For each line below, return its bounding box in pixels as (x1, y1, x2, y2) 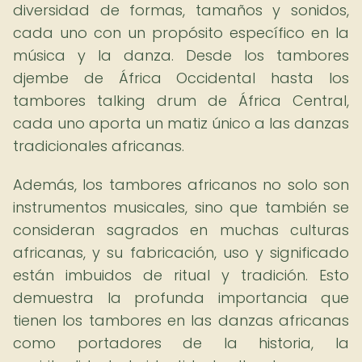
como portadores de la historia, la (13, 333, 349, 353)
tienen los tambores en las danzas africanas (13, 310, 349, 330)
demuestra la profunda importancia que (13, 288, 349, 308)
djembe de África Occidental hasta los (13, 68, 349, 88)
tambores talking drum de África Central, (13, 90, 349, 111)
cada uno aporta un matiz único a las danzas (13, 113, 349, 133)
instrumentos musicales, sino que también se (13, 197, 349, 217)
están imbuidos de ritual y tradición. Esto (13, 265, 349, 285)
